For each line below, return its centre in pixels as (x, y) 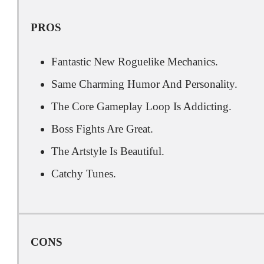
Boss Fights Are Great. (102, 129)
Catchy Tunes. (84, 174)
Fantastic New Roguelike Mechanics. (135, 62)
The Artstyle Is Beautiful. (108, 151)
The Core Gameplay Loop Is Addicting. (141, 106)
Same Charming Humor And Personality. (144, 84)
